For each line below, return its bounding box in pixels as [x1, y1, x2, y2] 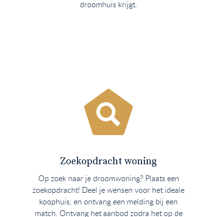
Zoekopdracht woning [60, 155, 157, 168]
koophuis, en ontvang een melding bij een [39, 196, 178, 207]
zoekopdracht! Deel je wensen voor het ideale [32, 184, 185, 195]
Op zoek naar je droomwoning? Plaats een [38, 172, 179, 184]
